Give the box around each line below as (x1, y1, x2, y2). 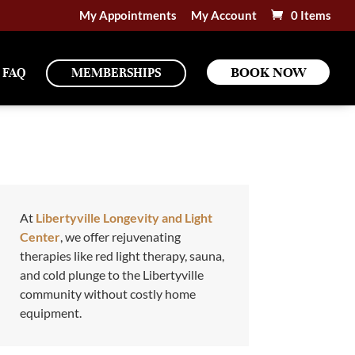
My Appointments (79, 8, 177, 23)
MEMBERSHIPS (71, 64, 161, 81)
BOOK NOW (231, 63, 306, 81)
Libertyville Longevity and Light (35, 209, 212, 225)
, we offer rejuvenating (59, 228, 181, 244)
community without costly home (19, 285, 196, 301)
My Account (191, 8, 257, 23)
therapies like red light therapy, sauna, (19, 247, 224, 263)
